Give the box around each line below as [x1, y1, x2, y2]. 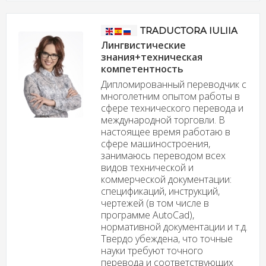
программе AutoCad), [100, 208, 194, 221]
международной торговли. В [100, 113, 225, 126]
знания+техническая [100, 50, 202, 64]
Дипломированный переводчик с [100, 77, 246, 91]
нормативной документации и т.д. [100, 220, 248, 233]
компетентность [100, 62, 183, 75]
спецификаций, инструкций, [100, 184, 220, 198]
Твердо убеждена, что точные [100, 232, 233, 245]
